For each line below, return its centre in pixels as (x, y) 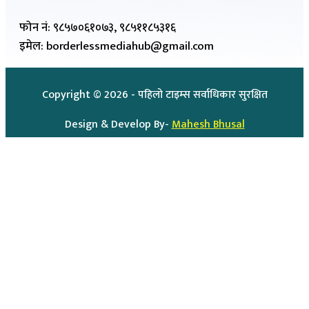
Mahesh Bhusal (208, 124)
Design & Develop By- (118, 124)
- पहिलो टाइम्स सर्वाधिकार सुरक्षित (199, 95)
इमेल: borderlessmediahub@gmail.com (117, 46)
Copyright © (73, 95)
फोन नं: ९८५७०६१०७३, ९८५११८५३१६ (98, 28)
